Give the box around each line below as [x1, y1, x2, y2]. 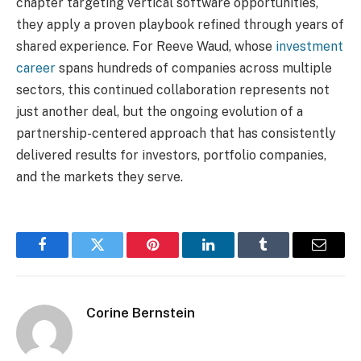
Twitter [96, 249, 139, 264]
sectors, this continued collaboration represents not [16, 82, 330, 98]
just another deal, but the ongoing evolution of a [16, 104, 303, 120]
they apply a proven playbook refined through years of [16, 17, 344, 33]
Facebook [40, 249, 98, 264]
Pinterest [151, 249, 203, 264]
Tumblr [262, 249, 305, 264]
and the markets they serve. [16, 169, 183, 185]
